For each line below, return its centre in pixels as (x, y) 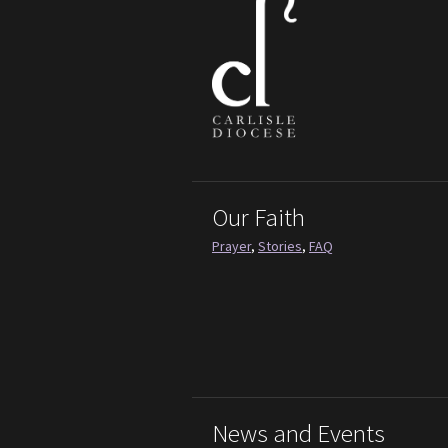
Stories (280, 245)
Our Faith (258, 216)
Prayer (231, 245)
